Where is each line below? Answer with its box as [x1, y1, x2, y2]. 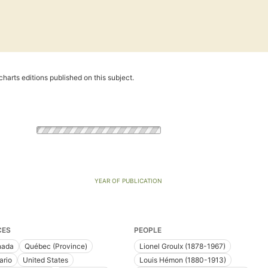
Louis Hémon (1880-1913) [139, 255, 226, 265]
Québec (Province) [24, 242, 87, 251]
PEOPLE [134, 226, 162, 235]
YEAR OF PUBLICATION [94, 177, 162, 185]
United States [22, 255, 68, 265]
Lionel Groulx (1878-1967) [139, 242, 226, 251]
